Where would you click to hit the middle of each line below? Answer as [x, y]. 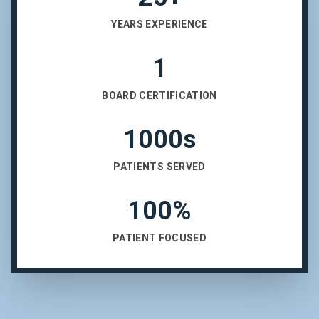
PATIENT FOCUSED [159, 238]
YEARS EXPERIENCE [159, 25]
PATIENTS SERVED [159, 167]
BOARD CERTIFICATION [159, 96]
